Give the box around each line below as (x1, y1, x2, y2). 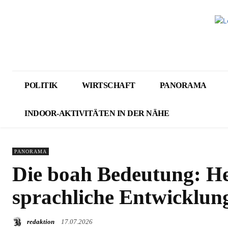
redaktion (27, 217, 54, 225)
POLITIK (24, 81, 58, 90)
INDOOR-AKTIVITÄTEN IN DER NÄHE (24, 109, 169, 118)
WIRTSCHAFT (81, 81, 135, 90)
